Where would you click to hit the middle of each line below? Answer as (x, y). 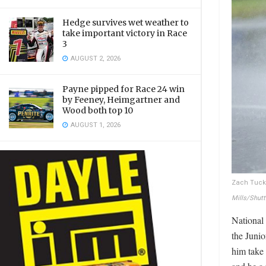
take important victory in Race (125, 33)
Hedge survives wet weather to (126, 23)
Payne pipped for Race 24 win (123, 89)
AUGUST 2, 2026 (95, 58)
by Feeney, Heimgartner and (121, 100)
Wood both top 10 (98, 110)
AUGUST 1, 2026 (95, 125)
